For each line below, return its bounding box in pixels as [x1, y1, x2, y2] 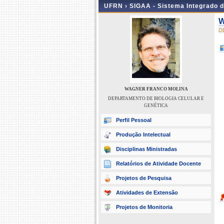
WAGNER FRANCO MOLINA [124, 86, 188, 91]
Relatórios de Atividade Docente [116, 160, 201, 166]
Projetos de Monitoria [116, 204, 172, 210]
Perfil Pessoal [116, 117, 151, 123]
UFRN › [104, 2, 129, 9]
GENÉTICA [144, 103, 168, 108]
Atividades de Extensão [116, 189, 178, 195]
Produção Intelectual [116, 131, 170, 137]
